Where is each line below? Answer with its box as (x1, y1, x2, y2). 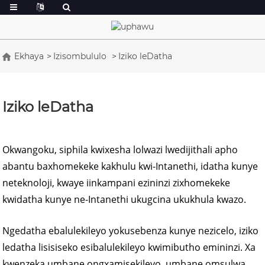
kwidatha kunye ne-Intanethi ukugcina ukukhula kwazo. (2, 192, 247, 206)
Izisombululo (53, 50, 107, 62)
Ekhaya (14, 50, 44, 62)
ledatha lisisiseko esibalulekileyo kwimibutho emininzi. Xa (2, 240, 256, 254)
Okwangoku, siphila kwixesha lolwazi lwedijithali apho (2, 143, 238, 156)
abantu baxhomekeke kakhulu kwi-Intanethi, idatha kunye (2, 159, 258, 173)
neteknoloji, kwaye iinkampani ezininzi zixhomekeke (2, 176, 231, 189)
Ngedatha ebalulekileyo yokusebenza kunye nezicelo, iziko (2, 224, 259, 237)
